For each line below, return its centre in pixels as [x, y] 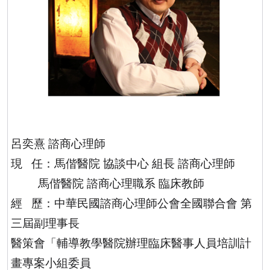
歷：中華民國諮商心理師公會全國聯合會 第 [142, 204]
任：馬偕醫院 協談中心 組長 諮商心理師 [133, 164]
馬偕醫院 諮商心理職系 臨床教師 [121, 184]
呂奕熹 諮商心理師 [58, 144]
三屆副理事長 [45, 224]
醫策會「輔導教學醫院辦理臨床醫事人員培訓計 [131, 243]
